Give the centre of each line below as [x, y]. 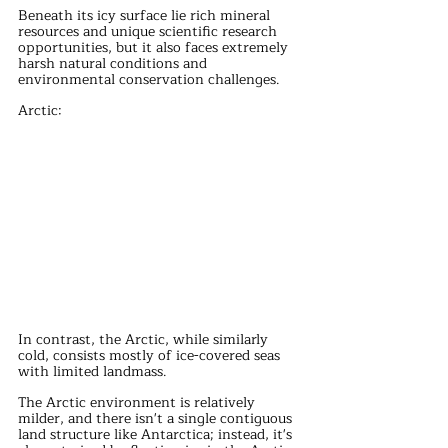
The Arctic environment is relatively [138, 403]
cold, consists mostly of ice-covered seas [151, 356]
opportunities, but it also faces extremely [155, 48]
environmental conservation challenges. [149, 80]
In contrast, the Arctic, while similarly [145, 340]
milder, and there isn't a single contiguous [157, 419]
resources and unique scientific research [149, 32]
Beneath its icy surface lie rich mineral [146, 16]
